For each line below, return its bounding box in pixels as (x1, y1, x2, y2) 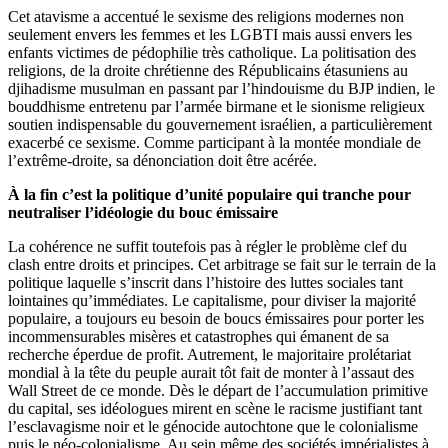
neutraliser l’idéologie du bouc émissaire (8, 203, 278, 221)
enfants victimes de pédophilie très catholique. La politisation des (8, 43, 416, 61)
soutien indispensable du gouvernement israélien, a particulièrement (8, 115, 432, 133)
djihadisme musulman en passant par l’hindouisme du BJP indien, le (8, 79, 435, 97)
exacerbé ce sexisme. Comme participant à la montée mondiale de (8, 133, 421, 151)
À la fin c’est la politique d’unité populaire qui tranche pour (8, 185, 411, 203)
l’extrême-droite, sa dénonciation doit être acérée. (8, 151, 317, 169)
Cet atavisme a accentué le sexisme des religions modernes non (8, 7, 404, 25)
